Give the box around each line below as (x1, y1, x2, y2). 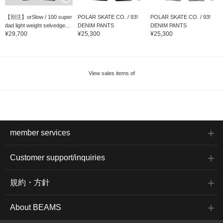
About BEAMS (10, 203, 61, 212)
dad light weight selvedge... (5, 22, 70, 29)
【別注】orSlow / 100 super (5, 14, 72, 20)
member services (10, 128, 70, 137)
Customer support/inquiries (10, 153, 105, 162)
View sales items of (88, 70, 135, 77)
